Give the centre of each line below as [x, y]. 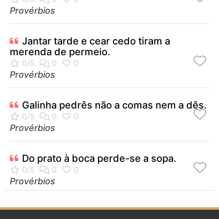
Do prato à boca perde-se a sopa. [99, 159]
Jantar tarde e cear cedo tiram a [96, 41]
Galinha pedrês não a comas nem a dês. [114, 105]
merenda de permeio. [60, 52]
